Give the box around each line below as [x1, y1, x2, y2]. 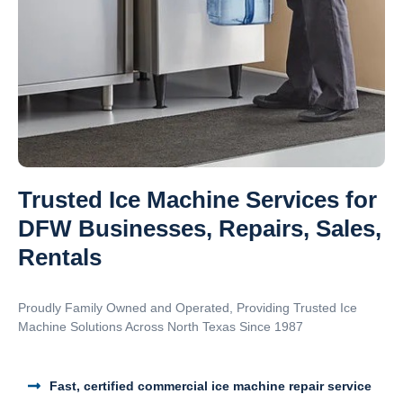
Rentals [18, 244, 102, 272]
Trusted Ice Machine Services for [18, 186, 377, 214]
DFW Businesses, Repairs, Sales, [18, 215, 381, 243]
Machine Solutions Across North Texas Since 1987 [18, 319, 303, 335]
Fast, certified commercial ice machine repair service [49, 378, 372, 393]
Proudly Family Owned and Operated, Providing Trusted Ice [18, 300, 357, 316]
